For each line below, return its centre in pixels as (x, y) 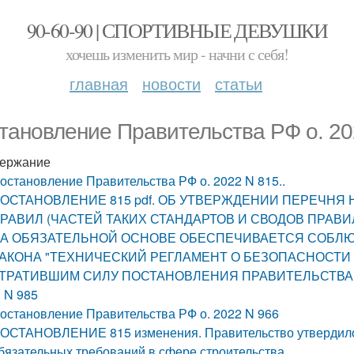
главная (99, 83)
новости (171, 83)
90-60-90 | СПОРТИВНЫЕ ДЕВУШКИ (177, 30)
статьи (239, 83)
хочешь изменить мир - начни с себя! (177, 54)
